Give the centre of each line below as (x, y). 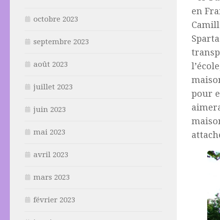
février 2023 (54, 200)
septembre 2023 (61, 42)
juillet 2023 (53, 87)
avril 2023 (51, 155)
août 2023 (51, 65)
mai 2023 (49, 132)
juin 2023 (50, 110)
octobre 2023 (56, 19)
